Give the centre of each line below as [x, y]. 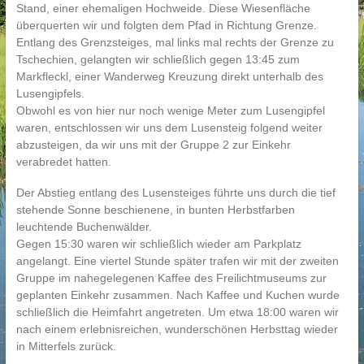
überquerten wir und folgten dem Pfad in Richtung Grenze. [166, 25]
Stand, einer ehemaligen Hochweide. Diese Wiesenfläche [163, 8]
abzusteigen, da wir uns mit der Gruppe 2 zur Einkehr [153, 145]
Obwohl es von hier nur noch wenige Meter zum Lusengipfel [170, 110]
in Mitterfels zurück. [66, 346]
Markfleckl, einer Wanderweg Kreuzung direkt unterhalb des [169, 76]
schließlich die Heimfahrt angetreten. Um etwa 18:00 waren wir [177, 312]
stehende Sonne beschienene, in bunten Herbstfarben [155, 210]
